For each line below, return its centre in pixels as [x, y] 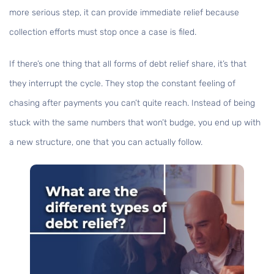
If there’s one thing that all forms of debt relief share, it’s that [128, 64]
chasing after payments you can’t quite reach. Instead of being [132, 103]
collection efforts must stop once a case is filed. [103, 32]
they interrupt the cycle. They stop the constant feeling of [122, 84]
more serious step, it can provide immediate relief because [124, 13]
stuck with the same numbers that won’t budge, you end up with [135, 123]
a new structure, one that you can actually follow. [106, 143]
